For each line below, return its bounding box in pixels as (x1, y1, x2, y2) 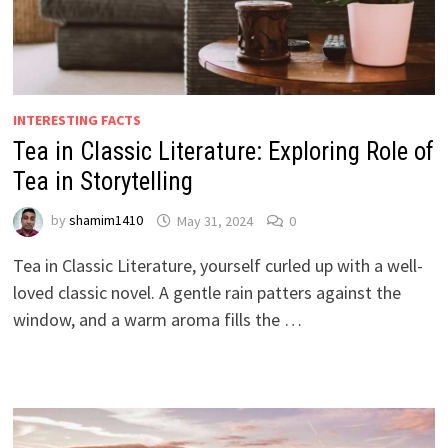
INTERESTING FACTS (12, 111, 141, 130)
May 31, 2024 (176, 211, 253, 230)
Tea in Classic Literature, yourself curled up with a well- (12, 254, 423, 278)
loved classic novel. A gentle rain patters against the (12, 281, 401, 305)
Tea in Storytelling (12, 167, 193, 197)
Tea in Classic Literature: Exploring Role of (12, 137, 434, 167)
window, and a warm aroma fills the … (12, 308, 302, 332)
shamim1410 (68, 211, 143, 230)
